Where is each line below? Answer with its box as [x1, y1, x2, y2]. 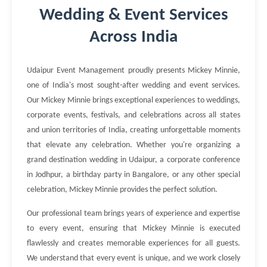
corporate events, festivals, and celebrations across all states [27, 111, 240, 120]
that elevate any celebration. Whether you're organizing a [27, 141, 240, 150]
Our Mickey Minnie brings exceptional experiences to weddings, [27, 96, 240, 105]
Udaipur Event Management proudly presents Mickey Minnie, [27, 66, 240, 75]
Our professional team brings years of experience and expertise [27, 209, 240, 218]
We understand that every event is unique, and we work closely [27, 254, 240, 263]
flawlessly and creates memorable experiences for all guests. [27, 239, 240, 248]
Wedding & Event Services [39, 7, 228, 24]
